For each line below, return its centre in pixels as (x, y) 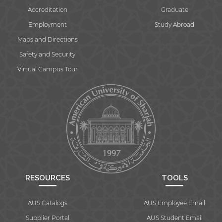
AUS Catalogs (47, 203)
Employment (47, 25)
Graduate (174, 10)
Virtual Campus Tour (47, 69)
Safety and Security (48, 55)
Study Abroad (175, 25)
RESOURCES (47, 178)
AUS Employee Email (175, 203)
